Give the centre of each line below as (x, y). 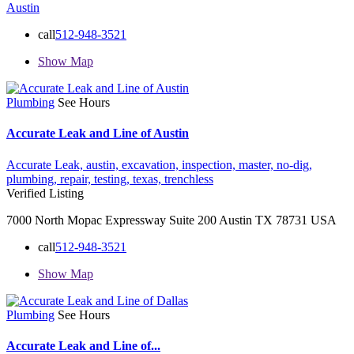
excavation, (152, 164)
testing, (113, 179)
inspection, (210, 164)
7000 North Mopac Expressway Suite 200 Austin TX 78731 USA (171, 220)
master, (258, 164)
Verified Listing (45, 193)
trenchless (189, 179)
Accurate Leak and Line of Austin (98, 134)
